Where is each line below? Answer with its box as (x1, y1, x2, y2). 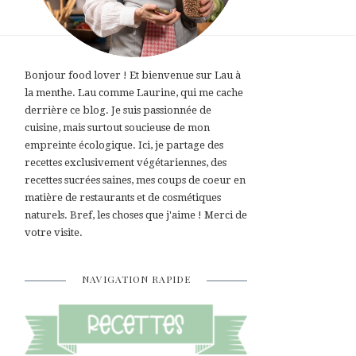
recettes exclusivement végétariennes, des (25, 157, 226, 168)
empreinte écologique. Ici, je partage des (25, 139, 223, 151)
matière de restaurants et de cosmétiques (25, 192, 221, 203)
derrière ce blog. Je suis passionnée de (25, 104, 211, 116)
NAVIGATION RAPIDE (81, 273, 191, 285)
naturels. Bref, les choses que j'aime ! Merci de (25, 209, 247, 221)
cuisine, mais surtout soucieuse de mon (25, 122, 210, 133)
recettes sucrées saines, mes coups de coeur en (25, 174, 246, 186)
